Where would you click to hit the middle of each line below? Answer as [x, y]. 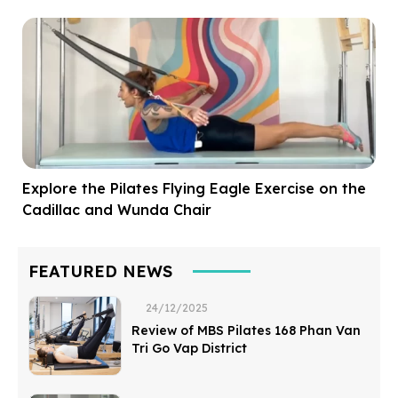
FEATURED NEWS [100, 271]
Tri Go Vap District [189, 348]
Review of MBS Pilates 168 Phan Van [246, 330]
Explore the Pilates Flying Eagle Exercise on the [194, 188]
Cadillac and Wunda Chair [117, 209]
